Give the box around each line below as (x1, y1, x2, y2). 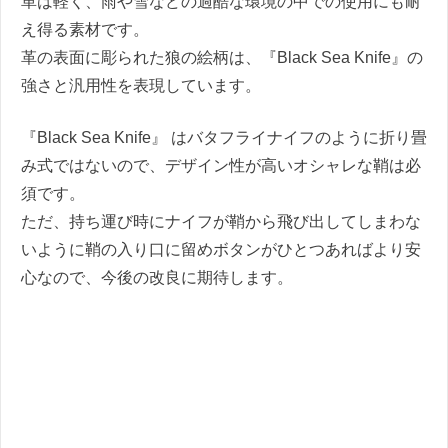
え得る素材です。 (21, 21, 149, 39)
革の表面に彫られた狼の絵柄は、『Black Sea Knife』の (21, 49, 423, 67)
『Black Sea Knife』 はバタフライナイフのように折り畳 (21, 129, 427, 147)
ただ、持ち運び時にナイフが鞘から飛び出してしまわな (21, 213, 421, 231)
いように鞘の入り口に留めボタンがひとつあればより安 (21, 241, 421, 259)
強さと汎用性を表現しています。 (21, 77, 261, 95)
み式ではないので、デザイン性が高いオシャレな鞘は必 (21, 157, 421, 175)
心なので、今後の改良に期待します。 (21, 269, 293, 287)
